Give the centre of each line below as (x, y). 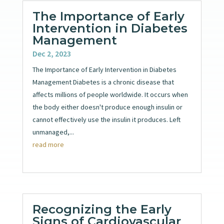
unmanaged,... (53, 132)
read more (48, 144)
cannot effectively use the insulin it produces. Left (106, 119)
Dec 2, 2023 (51, 53)
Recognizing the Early (102, 209)
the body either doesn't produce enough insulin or (107, 107)
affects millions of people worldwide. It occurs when (110, 94)
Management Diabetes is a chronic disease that (103, 82)
